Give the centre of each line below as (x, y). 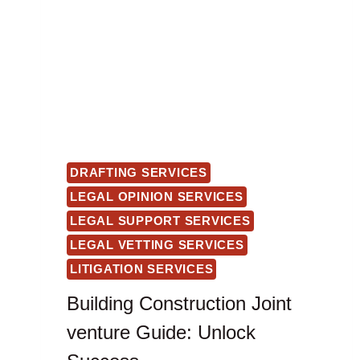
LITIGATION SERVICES (142, 269)
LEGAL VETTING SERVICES (157, 245)
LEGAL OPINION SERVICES (157, 197)
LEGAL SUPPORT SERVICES (160, 221)
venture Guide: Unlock (161, 332)
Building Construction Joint (179, 303)
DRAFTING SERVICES (139, 173)
